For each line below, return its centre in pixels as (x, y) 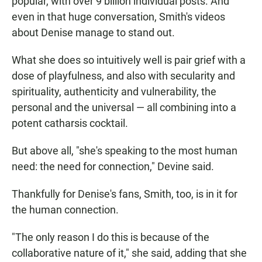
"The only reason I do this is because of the (111, 237)
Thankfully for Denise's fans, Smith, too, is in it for (125, 194)
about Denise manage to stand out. (93, 33)
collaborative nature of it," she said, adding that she (129, 253)
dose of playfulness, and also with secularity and (123, 76)
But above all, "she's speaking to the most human (125, 151)
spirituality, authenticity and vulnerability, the (114, 92)
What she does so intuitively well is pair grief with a (129, 60)
